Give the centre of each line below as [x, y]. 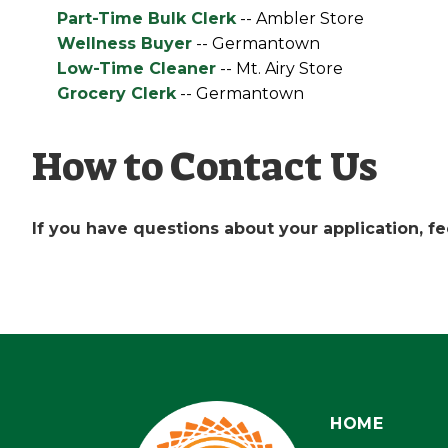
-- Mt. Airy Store [279, 68]
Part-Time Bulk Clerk [146, 18]
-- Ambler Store [299, 18]
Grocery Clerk [116, 93]
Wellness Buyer [124, 43]
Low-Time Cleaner [136, 68]
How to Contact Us [204, 167]
